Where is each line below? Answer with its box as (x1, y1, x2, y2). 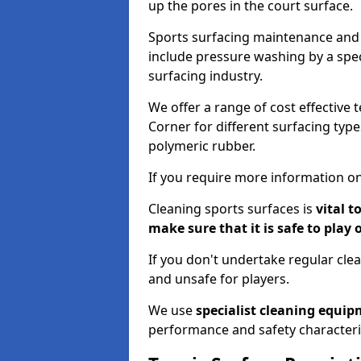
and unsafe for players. (148, 270, 289, 288)
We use (148, 301, 196, 319)
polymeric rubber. (148, 137, 255, 155)
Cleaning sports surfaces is (148, 200, 313, 218)
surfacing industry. (148, 67, 263, 85)
